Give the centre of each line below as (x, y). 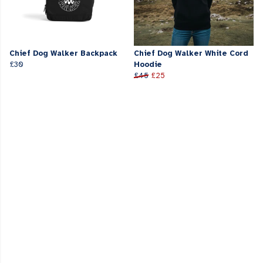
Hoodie (148, 65)
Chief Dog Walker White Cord (191, 54)
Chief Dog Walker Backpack (63, 54)
